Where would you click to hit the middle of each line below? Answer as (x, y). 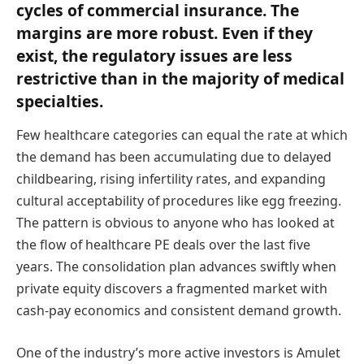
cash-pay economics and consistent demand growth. (179, 311)
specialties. (60, 101)
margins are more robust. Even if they (165, 32)
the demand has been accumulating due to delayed (174, 157)
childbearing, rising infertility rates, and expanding (171, 179)
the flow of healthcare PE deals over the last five (163, 245)
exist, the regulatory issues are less (154, 55)
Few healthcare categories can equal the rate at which (182, 135)
